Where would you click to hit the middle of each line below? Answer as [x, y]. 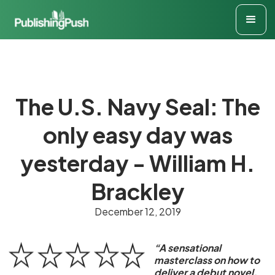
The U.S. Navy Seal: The [137, 106]
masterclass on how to [207, 260]
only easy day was [137, 134]
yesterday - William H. [137, 163]
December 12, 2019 [137, 211]
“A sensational [188, 248]
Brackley [137, 191]
